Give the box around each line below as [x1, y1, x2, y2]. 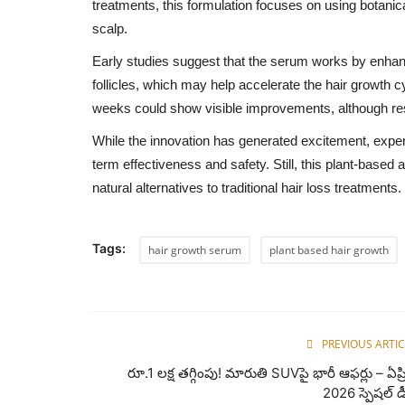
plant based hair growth [269, 241, 389, 258]
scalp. [92, 20, 127, 36]
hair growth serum [148, 241, 241, 258]
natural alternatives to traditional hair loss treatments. [92, 179, 401, 195]
